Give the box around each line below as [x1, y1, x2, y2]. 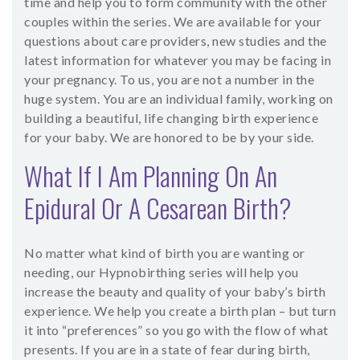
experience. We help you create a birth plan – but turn [24, 303, 336, 319]
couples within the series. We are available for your [24, 14, 321, 30]
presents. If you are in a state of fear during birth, [24, 342, 310, 358]
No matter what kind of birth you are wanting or [24, 245, 305, 261]
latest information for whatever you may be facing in [24, 52, 331, 68]
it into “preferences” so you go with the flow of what [24, 322, 329, 338]
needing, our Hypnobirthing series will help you [24, 264, 299, 280]
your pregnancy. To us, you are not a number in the [24, 72, 314, 88]
